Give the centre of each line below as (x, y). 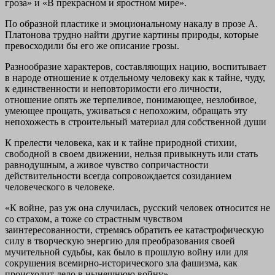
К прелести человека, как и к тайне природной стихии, (121, 142)
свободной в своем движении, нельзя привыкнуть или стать (131, 153)
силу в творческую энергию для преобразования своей (120, 241)
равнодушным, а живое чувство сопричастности (107, 165)
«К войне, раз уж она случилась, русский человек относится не (137, 207)
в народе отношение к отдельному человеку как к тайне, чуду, (135, 77)
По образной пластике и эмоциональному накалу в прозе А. (131, 23)
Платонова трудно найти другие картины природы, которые (132, 34)
